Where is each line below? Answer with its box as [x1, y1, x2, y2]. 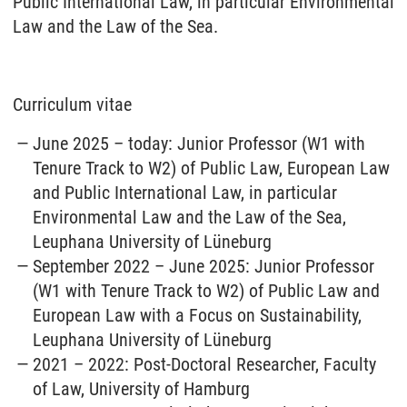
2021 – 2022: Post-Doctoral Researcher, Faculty [33, 353, 377, 375]
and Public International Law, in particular [33, 182, 338, 203]
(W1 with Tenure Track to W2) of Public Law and [33, 280, 381, 302]
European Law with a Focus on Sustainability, [33, 304, 362, 326]
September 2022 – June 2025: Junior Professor [33, 255, 375, 277]
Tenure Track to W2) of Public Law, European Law [33, 157, 391, 179]
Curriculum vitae [13, 94, 132, 115]
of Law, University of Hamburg [33, 378, 251, 400]
